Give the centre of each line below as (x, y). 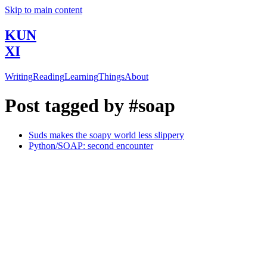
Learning (81, 76)
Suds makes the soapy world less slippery (106, 135)
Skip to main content (44, 10)
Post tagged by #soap (90, 106)
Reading (49, 76)
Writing (19, 76)
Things (111, 76)
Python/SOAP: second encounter (91, 145)
